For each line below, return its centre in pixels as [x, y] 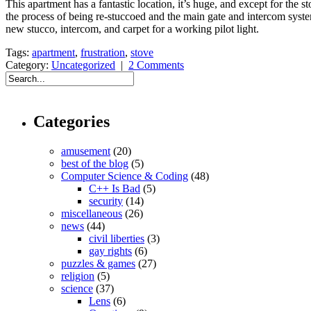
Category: [28, 65]
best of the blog [95, 163]
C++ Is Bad [115, 188]
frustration [103, 52]
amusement [86, 151]
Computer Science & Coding [125, 176]
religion [78, 276]
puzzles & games [98, 263]
